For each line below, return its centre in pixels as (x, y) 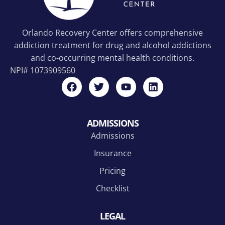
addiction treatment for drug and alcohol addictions (113, 45)
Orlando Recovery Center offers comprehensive (113, 32)
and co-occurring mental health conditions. (113, 58)
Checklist (113, 188)
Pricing (113, 171)
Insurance (113, 153)
